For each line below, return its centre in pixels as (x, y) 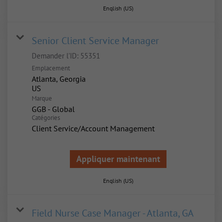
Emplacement (51, 68)
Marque (42, 99)
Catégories (46, 118)
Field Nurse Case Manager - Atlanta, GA (113, 213)
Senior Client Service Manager (95, 41)
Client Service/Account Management (93, 129)
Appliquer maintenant (118, 159)
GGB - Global (53, 109)
